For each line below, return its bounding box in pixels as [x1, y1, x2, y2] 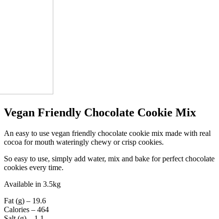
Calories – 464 [4, 205, 49, 214]
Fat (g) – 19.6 [4, 197, 46, 205]
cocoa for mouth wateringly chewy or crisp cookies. [4, 138, 164, 147]
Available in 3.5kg [4, 180, 61, 189]
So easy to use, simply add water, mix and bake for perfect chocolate [4, 154, 215, 163]
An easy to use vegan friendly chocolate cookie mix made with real [4, 129, 211, 138]
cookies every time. [4, 163, 64, 172]
